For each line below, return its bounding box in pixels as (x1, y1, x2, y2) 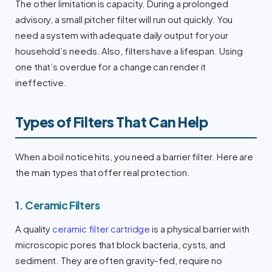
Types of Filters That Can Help (15, 113, 208, 131)
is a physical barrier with (150, 223, 250, 235)
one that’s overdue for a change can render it (15, 61, 206, 73)
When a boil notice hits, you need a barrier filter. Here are (15, 151, 254, 163)
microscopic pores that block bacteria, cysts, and (15, 239, 226, 251)
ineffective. (15, 77, 67, 89)
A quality (15, 223, 53, 235)
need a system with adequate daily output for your (15, 30, 229, 41)
